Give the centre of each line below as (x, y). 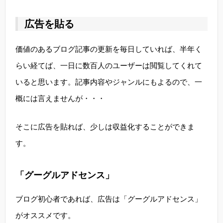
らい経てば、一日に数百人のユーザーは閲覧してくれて (109, 65)
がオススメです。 (45, 215)
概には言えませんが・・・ (60, 98)
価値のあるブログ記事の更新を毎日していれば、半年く (109, 49)
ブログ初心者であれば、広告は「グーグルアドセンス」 (109, 199)
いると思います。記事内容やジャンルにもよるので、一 (109, 82)
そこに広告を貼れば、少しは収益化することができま (105, 127)
